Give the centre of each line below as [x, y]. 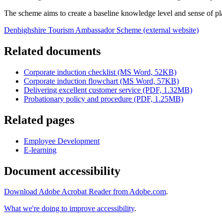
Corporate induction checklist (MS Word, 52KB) [100, 72]
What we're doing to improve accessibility [69, 209]
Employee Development [62, 141]
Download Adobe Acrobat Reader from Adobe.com [85, 192]
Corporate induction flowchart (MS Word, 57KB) [101, 81]
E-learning [40, 150]
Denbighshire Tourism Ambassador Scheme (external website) [101, 30]
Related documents [52, 51]
